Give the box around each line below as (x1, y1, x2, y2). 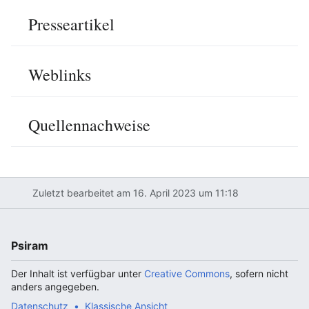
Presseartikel (28, 12, 114, 35)
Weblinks (28, 63, 91, 86)
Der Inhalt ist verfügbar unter (11, 267, 144, 279)
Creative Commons (144, 267, 230, 279)
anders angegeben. (11, 280, 99, 292)
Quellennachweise (28, 113, 150, 136)
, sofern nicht (230, 267, 288, 279)
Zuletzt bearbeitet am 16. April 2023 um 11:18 (32, 187, 239, 199)
